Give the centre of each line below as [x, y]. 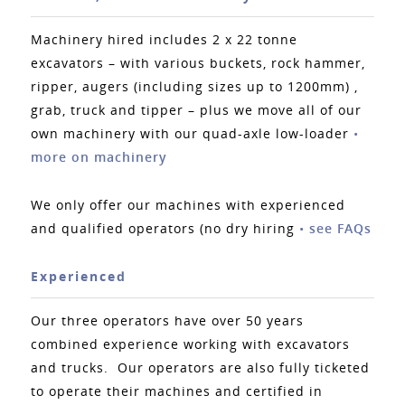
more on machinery [99, 157]
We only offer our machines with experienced [188, 205]
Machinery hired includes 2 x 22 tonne [164, 40]
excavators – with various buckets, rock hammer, [198, 63]
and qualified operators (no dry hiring [165, 229]
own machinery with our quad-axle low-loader [192, 134]
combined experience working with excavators [190, 344]
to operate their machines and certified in [176, 391]
